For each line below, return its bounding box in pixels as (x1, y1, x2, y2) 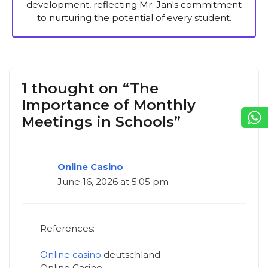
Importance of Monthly (22, 96, 196, 114)
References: (40, 222, 95, 234)
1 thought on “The (22, 80, 159, 98)
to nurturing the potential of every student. (36, 12, 232, 24)
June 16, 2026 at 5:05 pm (57, 176, 169, 188)
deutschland (101, 249, 160, 261)
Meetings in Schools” (22, 113, 181, 131)
